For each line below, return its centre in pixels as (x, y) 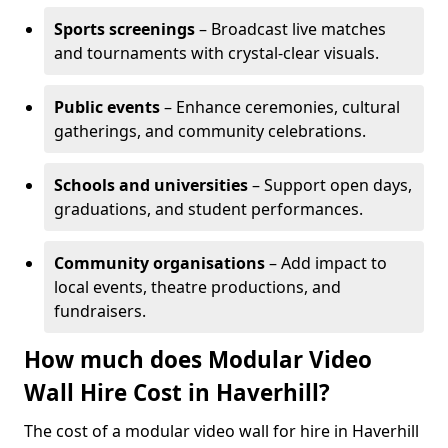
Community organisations (159, 263)
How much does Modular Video (198, 359)
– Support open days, (330, 185)
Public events (107, 107)
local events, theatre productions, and (197, 287)
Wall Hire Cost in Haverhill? (177, 392)
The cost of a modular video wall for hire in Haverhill (221, 431)
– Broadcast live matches (290, 29)
